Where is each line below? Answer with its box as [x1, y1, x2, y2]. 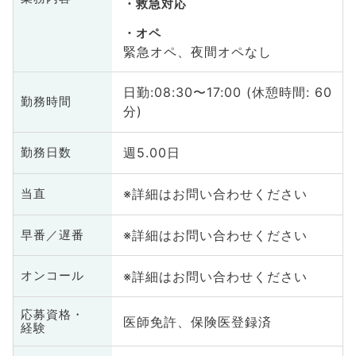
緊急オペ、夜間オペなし [122, 43, 272, 60]
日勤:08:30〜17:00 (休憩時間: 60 [122, 84, 332, 101]
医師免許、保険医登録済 [122, 313, 272, 330]
